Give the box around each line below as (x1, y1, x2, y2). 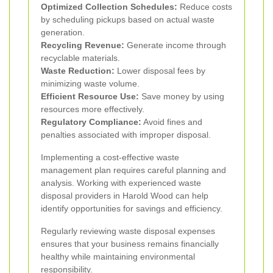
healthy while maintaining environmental (41, 252, 195, 262)
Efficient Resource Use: (41, 91, 139, 102)
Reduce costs (177, 2, 232, 12)
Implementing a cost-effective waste (41, 152, 179, 163)
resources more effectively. (41, 104, 144, 115)
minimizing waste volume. (41, 79, 140, 89)
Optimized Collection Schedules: (41, 2, 177, 12)
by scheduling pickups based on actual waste (41, 15, 214, 25)
